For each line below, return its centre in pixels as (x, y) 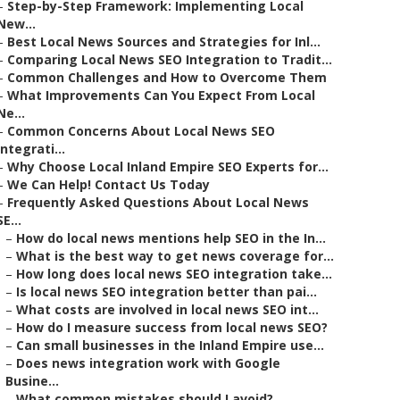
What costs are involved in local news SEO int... (167, 309)
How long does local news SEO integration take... (174, 274)
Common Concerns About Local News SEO (141, 131)
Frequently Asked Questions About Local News (158, 202)
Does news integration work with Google (148, 363)
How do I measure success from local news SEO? (172, 327)
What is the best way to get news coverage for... (175, 256)
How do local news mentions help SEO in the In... (171, 238)
